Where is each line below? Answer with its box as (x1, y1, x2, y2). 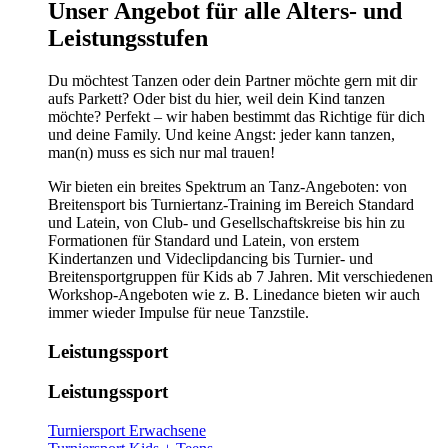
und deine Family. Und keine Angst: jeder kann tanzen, (48, 125, 395, 143)
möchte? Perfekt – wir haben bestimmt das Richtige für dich (48, 107, 425, 125)
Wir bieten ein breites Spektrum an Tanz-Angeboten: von (48, 177, 407, 195)
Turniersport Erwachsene (48, 421, 206, 439)
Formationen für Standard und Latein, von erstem (48, 231, 359, 249)
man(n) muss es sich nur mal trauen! (48, 143, 275, 161)
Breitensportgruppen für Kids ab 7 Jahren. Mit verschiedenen (48, 267, 433, 285)
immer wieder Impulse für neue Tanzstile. (48, 303, 309, 321)
